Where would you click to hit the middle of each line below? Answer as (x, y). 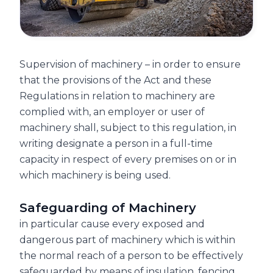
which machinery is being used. (95, 175)
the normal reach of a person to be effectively (131, 255)
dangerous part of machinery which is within (127, 239)
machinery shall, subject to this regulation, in (128, 127)
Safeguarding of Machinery (108, 207)
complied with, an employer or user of (112, 112)
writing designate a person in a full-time (116, 143)
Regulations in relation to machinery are (117, 96)
